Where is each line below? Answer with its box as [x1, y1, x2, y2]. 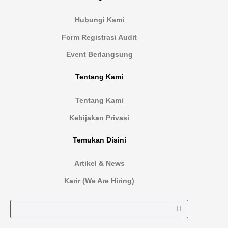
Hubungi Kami [74, 15, 124, 24]
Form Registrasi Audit [62, 33, 137, 41]
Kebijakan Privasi [69, 113, 129, 122]
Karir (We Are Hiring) [64, 176, 134, 185]
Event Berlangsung [66, 50, 133, 59]
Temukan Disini [72, 136, 126, 144]
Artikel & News [74, 159, 125, 167]
